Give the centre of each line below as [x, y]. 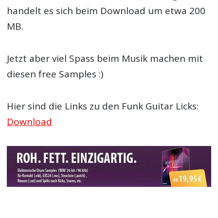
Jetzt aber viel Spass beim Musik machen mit [105, 58]
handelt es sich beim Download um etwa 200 [106, 10]
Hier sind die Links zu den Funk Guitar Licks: [103, 106]
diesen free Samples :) [55, 74]
